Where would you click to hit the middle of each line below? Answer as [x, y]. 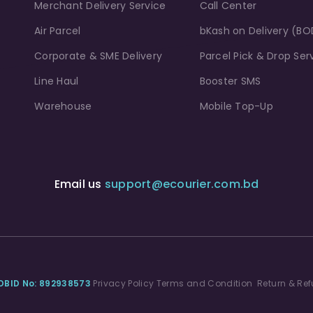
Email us [79, 184]
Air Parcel [58, 30]
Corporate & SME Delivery [98, 56]
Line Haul [57, 81]
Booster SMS [230, 81]
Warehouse [63, 106]
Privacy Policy [124, 283]
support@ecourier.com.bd [182, 184]
